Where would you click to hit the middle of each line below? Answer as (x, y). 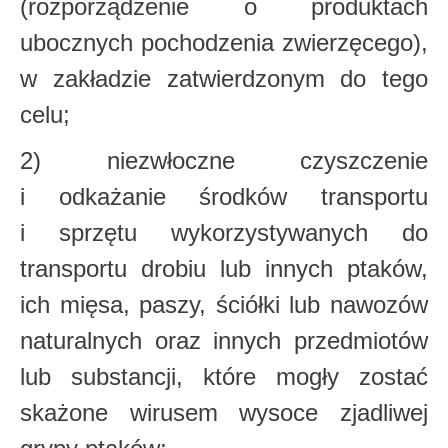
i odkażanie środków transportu (224, 196)
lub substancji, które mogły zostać (224, 376)
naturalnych (87, 340)
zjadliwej (384, 412)
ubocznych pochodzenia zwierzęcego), (224, 42)
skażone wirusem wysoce (180, 412)
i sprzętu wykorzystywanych (211, 232)
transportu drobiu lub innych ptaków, (224, 268)
